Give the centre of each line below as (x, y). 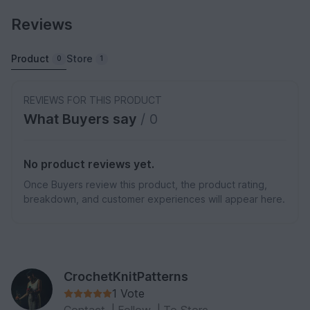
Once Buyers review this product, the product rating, (145, 185)
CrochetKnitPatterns (126, 277)
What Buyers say (82, 119)
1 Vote (128, 294)
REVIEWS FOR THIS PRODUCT (93, 100)
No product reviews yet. (89, 164)
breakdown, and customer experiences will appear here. (154, 199)
